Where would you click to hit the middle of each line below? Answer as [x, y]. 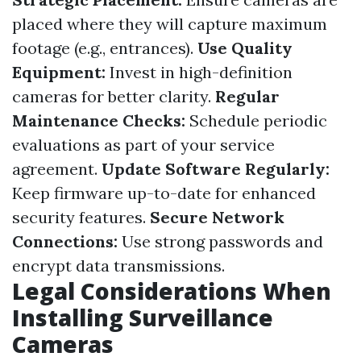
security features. [81, 217]
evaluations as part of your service [143, 145]
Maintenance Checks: [99, 120]
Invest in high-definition [199, 72]
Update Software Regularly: [216, 169]
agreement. [57, 169]
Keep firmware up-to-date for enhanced [164, 193]
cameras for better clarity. [114, 96]
